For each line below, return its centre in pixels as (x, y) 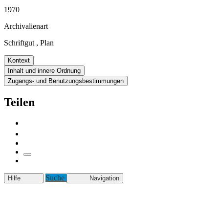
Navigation (104, 178)
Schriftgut (19, 43)
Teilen (19, 102)
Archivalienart (26, 26)
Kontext (19, 60)
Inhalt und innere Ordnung (44, 70)
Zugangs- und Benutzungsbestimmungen (66, 81)
